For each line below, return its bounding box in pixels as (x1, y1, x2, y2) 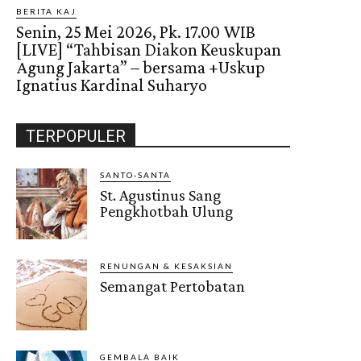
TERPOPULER (26, 126, 126, 146)
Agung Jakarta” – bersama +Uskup (16, 56, 265, 77)
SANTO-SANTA (100, 169, 172, 180)
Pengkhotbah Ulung (100, 201, 234, 220)
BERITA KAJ (16, 6, 77, 16)
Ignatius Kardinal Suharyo (16, 74, 207, 95)
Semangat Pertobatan (100, 277, 246, 296)
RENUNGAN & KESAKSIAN (100, 261, 234, 272)
